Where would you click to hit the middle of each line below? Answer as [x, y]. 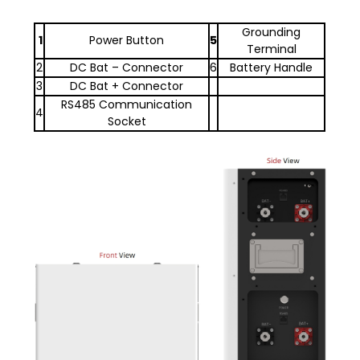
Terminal [271, 49]
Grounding [272, 33]
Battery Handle [272, 68]
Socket [127, 122]
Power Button [127, 41]
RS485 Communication [127, 105]
